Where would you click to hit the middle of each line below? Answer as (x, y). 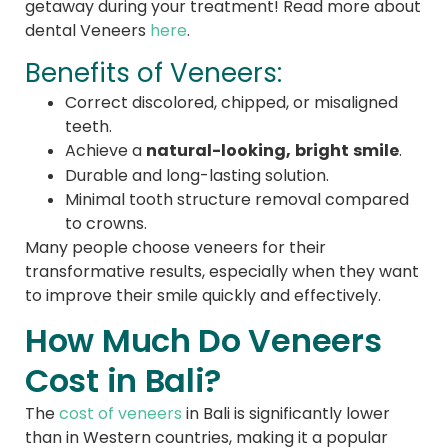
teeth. (88, 126)
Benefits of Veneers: (153, 73)
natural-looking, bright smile (272, 151)
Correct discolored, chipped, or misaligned (231, 102)
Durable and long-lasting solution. (197, 175)
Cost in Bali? (123, 381)
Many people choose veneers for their (175, 247)
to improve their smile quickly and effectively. (203, 295)
